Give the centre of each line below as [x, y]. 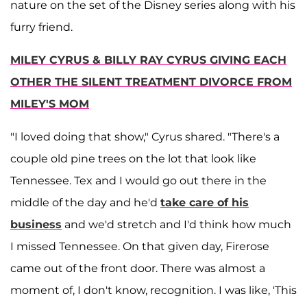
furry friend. [41, 27]
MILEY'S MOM [50, 104]
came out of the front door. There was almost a [138, 269]
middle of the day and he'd [85, 203]
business [36, 225]
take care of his [205, 203]
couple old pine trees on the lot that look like [133, 159]
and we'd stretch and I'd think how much [176, 225]
